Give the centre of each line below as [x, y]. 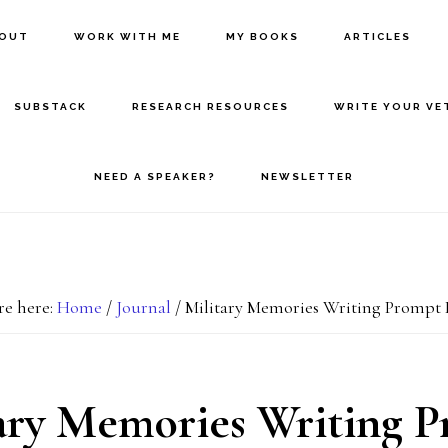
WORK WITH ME [128, 36]
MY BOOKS [263, 36]
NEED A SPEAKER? [154, 176]
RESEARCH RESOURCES [210, 106]
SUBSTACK [50, 106]
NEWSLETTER [307, 176]
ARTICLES [378, 36]
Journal [143, 307]
